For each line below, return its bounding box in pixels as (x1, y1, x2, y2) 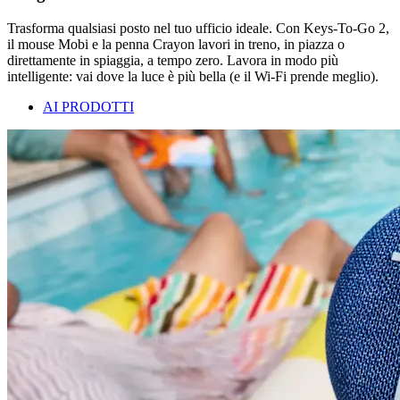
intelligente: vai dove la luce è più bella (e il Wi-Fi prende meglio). (7, 68, 379, 84)
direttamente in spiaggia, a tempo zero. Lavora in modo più (7, 52, 338, 68)
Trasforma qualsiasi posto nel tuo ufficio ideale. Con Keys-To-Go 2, (7, 20, 389, 36)
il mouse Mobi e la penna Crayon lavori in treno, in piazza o (7, 36, 345, 52)
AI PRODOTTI (43, 98, 134, 114)
